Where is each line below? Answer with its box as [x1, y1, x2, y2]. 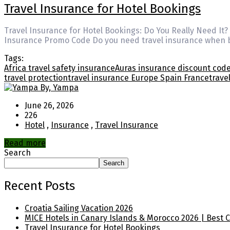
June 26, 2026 [25, 101, 74, 111]
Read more [4, 138, 46, 148]
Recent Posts [4, 179, 75, 194]
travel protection [4, 73, 68, 83]
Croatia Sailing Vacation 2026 [25, 203, 133, 214]
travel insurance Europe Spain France [68, 73, 209, 83]
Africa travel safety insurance [4, 63, 115, 73]
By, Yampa [40, 83, 79, 93]
